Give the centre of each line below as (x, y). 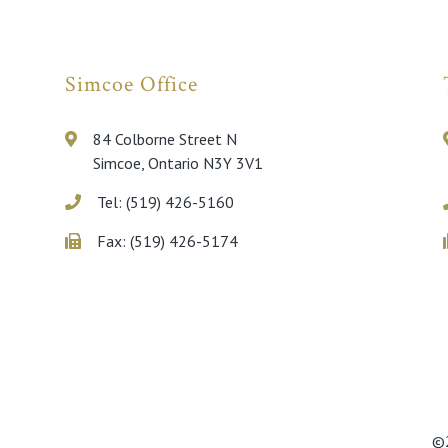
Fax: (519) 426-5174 (167, 240)
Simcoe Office (131, 84)
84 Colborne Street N (164, 138)
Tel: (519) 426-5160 (165, 201)
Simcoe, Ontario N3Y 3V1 (177, 162)
